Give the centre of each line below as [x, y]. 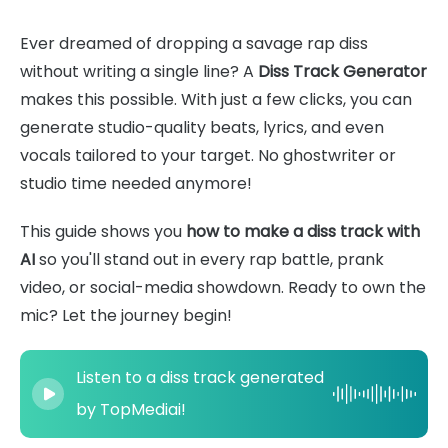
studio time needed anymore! [136, 183]
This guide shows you [103, 231]
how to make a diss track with [303, 231]
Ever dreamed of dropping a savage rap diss [194, 43]
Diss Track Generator [342, 71]
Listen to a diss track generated [200, 377]
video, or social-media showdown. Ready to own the [223, 287]
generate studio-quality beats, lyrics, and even [202, 127]
